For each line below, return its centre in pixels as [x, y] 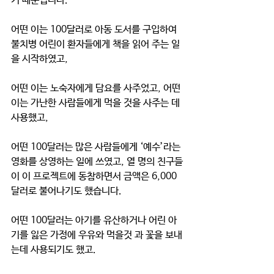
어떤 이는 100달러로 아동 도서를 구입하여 [95, 30]
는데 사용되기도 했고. [55, 250]
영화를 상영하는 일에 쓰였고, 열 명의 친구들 [97, 162]
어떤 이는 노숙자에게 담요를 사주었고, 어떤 [97, 88]
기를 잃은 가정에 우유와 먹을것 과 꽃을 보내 [97, 235]
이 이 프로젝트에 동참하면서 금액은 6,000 [94, 176]
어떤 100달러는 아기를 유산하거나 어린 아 [94, 220]
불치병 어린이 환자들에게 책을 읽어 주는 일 [95, 44]
